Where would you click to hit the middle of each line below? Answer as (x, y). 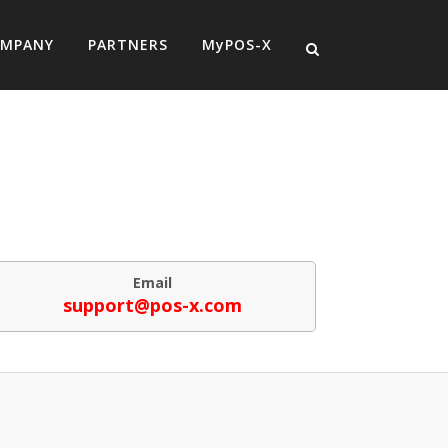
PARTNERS (128, 44)
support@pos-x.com (153, 305)
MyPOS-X (237, 44)
